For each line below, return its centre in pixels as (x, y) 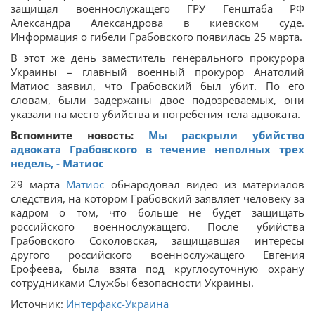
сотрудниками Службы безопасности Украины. (132, 283)
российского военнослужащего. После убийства (157, 226)
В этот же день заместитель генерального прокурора (157, 58)
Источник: (38, 304)
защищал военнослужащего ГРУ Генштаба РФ (157, 8)
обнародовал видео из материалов (205, 184)
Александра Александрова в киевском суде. (157, 22)
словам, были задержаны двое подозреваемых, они (157, 100)
